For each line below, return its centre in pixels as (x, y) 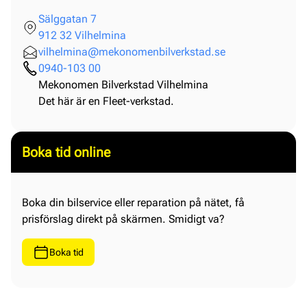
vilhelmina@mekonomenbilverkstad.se (132, 51)
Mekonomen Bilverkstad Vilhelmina (123, 84)
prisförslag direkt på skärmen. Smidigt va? (123, 219)
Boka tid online (66, 152)
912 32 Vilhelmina (82, 35)
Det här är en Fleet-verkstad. (106, 101)
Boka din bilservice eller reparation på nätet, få (133, 202)
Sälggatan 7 (67, 19)
